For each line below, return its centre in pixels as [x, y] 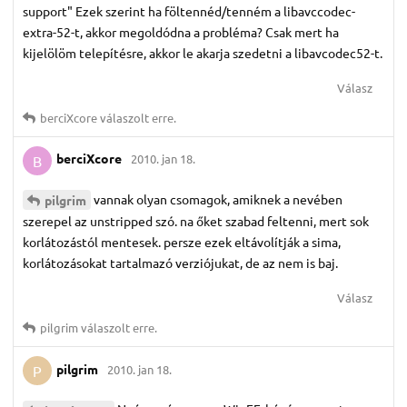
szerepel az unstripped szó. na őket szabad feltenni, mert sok [196, 221]
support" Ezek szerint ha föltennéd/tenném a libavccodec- [189, 10]
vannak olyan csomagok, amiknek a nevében [218, 199]
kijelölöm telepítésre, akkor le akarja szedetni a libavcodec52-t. [203, 52]
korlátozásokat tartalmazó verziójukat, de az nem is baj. [180, 263]
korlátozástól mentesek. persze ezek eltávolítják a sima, [182, 242]
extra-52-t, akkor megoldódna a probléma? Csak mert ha [181, 31]
